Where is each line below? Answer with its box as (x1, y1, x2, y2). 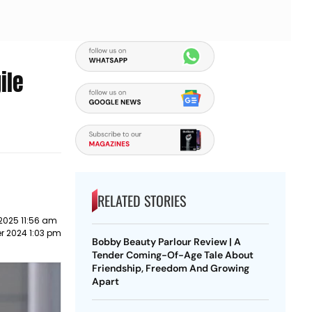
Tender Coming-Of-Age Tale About (91, 249, 253, 261)
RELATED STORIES (97, 190, 186, 211)
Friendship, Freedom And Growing (91, 262, 249, 274)
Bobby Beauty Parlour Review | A (91, 235, 241, 248)
